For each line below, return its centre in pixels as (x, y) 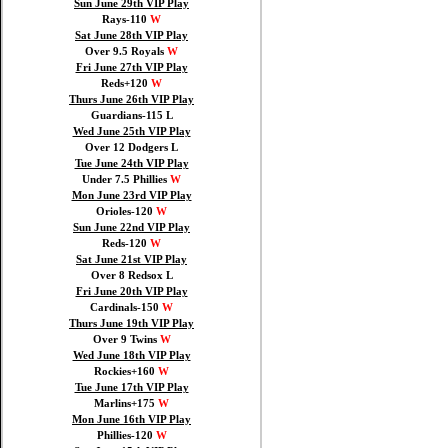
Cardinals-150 (126, 307)
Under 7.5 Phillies (126, 179)
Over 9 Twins (126, 339)
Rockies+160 (126, 371)
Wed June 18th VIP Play (131, 355)
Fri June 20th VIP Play (131, 291)
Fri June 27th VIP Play (131, 67)
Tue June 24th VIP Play (131, 163)
